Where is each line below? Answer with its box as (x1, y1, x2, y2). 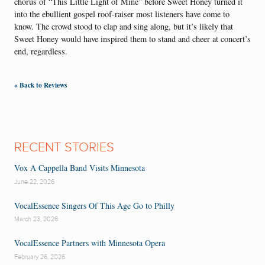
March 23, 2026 (14, 215, 58, 224)
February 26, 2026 (14, 253, 65, 261)
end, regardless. (14, 46, 67, 57)
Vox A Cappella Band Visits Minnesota (14, 162, 145, 174)
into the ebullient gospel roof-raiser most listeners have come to (14, 8, 230, 20)
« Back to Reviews (14, 80, 67, 91)
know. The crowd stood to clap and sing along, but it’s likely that (14, 21, 233, 33)
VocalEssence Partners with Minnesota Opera (14, 237, 165, 249)
